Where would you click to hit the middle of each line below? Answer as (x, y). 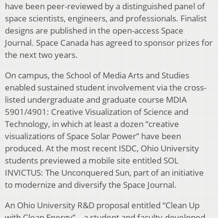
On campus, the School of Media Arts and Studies (97, 75)
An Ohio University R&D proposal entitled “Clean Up (102, 205)
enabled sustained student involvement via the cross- (106, 87)
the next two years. (41, 54)
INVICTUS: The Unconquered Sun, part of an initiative (104, 172)
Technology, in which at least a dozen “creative (92, 124)
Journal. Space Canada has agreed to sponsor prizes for (109, 42)
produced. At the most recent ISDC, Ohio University (102, 148)
